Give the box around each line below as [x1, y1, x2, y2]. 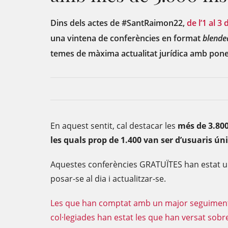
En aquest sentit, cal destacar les [50, 120, 178, 131]
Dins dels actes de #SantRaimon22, [50, 17, 187, 28]
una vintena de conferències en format [50, 33, 203, 44]
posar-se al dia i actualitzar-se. [50, 173, 166, 184]
